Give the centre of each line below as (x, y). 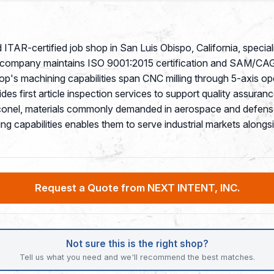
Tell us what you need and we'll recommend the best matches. (137, 257)
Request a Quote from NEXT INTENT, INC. (137, 188)
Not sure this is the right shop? (137, 244)
